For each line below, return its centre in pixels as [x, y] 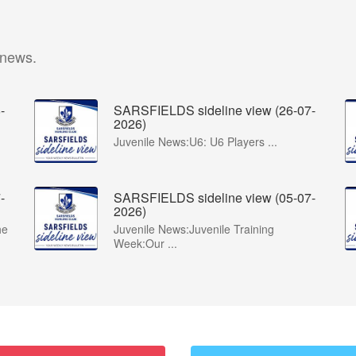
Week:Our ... [145, 243]
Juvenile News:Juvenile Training [194, 229]
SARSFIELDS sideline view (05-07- [215, 197]
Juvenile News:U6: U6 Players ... [195, 141]
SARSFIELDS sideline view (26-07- [215, 110]
